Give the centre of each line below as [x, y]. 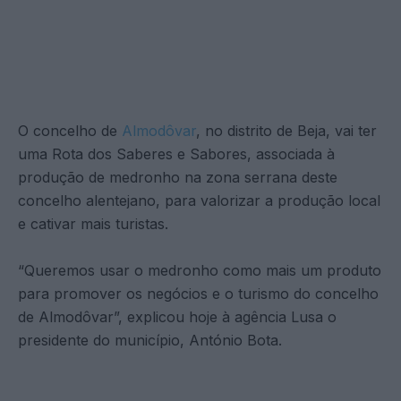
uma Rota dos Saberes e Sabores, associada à [176, 154]
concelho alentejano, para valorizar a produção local [199, 200]
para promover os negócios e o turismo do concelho [198, 293]
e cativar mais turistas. [93, 223]
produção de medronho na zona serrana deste [178, 177]
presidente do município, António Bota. [150, 340]
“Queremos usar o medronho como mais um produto [200, 270]
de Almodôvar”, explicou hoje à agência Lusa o [177, 316]
